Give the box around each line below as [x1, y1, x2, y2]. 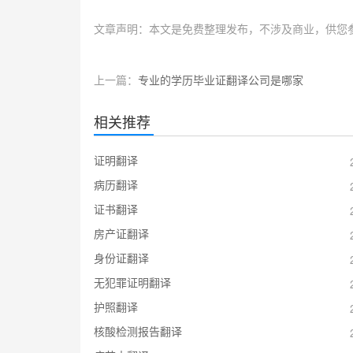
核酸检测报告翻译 [93, 323, 182, 340]
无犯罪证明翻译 [93, 274, 171, 291]
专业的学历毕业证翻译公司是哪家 [137, 72, 303, 88]
